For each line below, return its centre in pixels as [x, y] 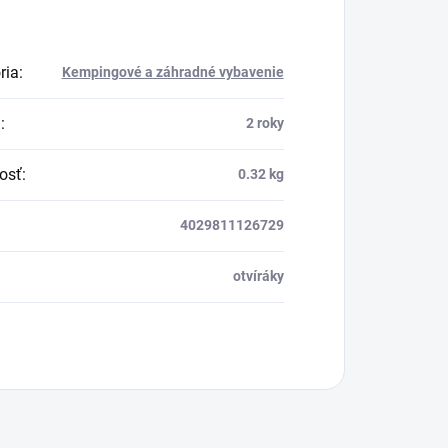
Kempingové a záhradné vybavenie [172, 71]
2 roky [264, 122]
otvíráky [258, 275]
